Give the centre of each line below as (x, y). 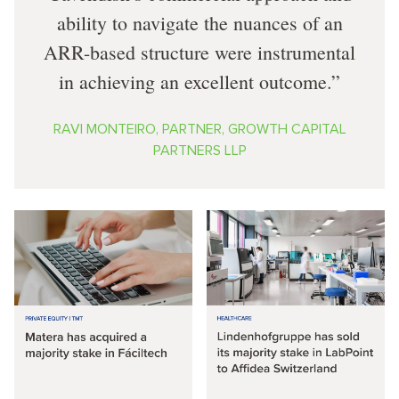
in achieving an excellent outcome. (195, 81)
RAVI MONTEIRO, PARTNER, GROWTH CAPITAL (199, 129)
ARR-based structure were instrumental (199, 52)
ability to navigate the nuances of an (199, 22)
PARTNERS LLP (199, 150)
